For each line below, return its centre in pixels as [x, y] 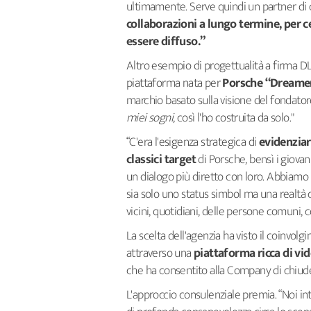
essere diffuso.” [166, 41]
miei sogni [150, 118]
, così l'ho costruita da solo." [234, 118]
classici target [161, 159]
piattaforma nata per [175, 83]
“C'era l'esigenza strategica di [192, 142]
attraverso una [160, 253]
